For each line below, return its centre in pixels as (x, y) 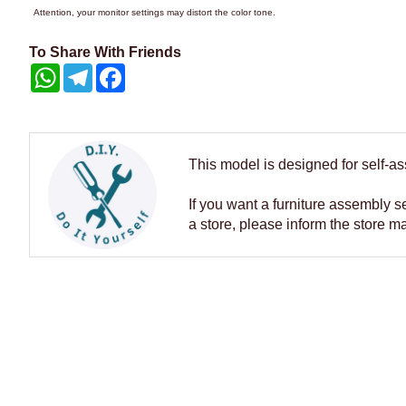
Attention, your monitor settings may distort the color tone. (155, 13)
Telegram (116, 71)
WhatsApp (85, 71)
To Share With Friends (105, 53)
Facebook (150, 71)
